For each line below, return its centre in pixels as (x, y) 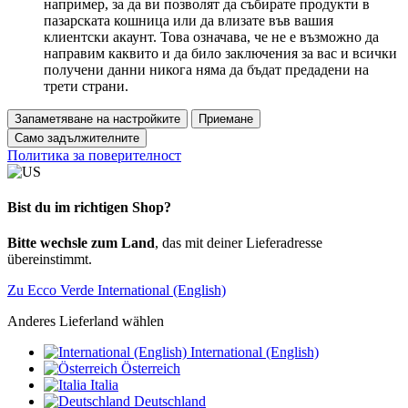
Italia (104, 385)
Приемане (226, 118)
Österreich (151, 369)
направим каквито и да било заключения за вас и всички (220, 53)
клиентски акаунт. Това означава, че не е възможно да (211, 36)
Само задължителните (77, 138)
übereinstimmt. (50, 260)
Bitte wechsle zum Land (81, 243)
